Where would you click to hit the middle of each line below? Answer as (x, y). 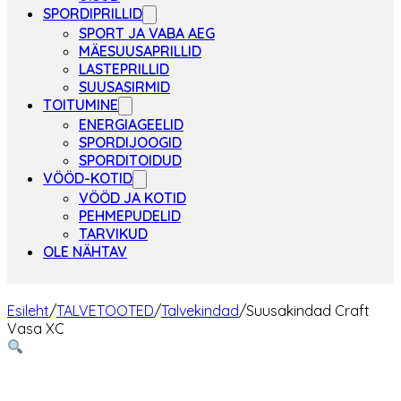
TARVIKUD (113, 234)
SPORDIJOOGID (130, 142)
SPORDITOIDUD (130, 160)
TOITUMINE (81, 105)
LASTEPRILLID (124, 69)
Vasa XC (36, 328)
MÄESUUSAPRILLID (140, 51)
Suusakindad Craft (308, 311)
